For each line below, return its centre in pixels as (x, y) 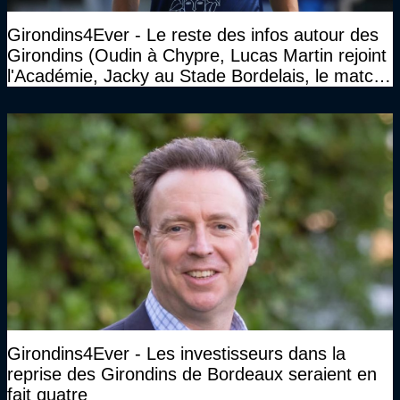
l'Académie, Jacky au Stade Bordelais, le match (195, 76)
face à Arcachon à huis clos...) (128, 97)
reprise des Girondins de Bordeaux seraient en (192, 375)
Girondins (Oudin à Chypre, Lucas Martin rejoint (197, 56)
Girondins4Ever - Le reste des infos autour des (193, 35)
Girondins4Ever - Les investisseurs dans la (176, 354)
